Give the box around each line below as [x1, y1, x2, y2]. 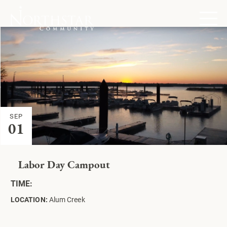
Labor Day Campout [18, 160, 110, 171]
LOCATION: [11, 194, 48, 204]
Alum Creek [47, 194, 85, 204]
